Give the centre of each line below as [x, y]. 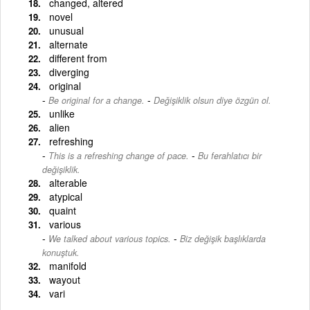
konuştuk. [61, 252]
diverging [69, 72]
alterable [68, 182]
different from [78, 58]
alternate [69, 44]
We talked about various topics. [110, 238]
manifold [68, 265]
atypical [66, 196]
